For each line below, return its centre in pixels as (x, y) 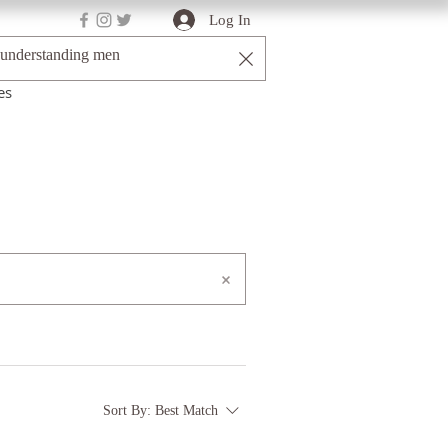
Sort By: (127, 410)
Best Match (186, 410)
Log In (230, 19)
